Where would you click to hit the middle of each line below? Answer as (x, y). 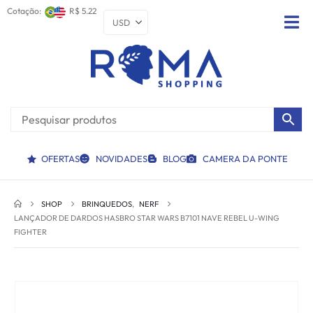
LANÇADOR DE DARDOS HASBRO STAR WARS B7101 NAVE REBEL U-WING (147, 218)
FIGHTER (30, 232)
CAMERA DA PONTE (245, 159)
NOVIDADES (121, 159)
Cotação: (25, 10)
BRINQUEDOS (107, 204)
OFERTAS (60, 159)
